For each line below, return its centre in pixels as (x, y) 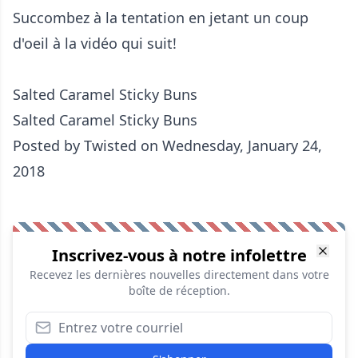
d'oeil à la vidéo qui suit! (95, 44)
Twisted (110, 146)
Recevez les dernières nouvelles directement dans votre (179, 275)
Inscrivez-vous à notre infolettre (179, 256)
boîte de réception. (179, 291)
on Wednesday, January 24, (229, 146)
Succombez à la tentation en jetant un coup (161, 18)
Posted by (48, 146)
